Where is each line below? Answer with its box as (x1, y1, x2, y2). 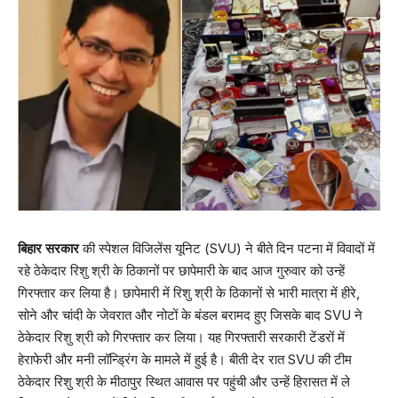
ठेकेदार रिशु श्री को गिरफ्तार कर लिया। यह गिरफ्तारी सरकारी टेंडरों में (18, 328, 345, 346)
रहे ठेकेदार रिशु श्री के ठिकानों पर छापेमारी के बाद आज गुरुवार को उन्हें (18, 261, 345, 279)
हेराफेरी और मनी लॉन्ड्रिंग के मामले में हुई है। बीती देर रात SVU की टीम (18, 350, 352, 368)
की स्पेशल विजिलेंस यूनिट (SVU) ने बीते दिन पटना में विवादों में (79, 239, 375, 257)
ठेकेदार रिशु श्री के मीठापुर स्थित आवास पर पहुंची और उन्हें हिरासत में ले (18, 372, 350, 390)
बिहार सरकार (18, 239, 79, 257)
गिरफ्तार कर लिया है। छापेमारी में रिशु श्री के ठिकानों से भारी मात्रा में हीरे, (18, 283, 360, 301)
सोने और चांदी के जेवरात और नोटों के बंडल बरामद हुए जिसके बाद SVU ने (18, 306, 362, 323)
